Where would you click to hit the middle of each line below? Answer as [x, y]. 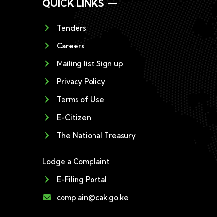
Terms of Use [80, 100]
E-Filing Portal [82, 179]
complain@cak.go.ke [93, 197]
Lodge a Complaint [76, 162]
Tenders [71, 28]
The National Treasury [96, 135]
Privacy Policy [81, 82]
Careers [71, 46]
